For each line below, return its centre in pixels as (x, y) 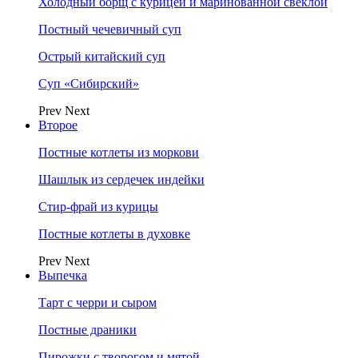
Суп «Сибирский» (89, 84)
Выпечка (63, 275)
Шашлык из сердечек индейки (121, 179)
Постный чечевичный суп (110, 29)
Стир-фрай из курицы (98, 207)
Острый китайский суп (102, 56)
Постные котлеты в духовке (114, 234)
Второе (58, 125)
